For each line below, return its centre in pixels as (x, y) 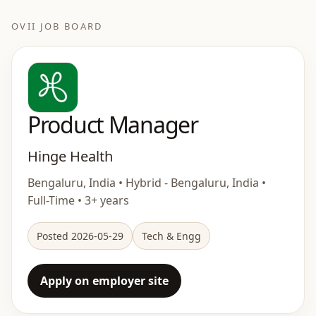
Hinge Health (70, 156)
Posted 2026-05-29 (80, 236)
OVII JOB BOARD (57, 26)
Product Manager (113, 124)
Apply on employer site (104, 281)
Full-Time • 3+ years (78, 200)
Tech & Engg (171, 236)
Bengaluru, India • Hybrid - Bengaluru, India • (147, 183)
